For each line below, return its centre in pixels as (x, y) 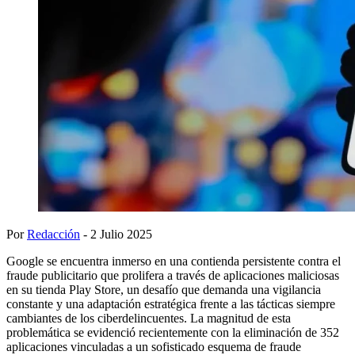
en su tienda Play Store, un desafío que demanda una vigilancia (164, 289)
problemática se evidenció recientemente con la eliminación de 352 (173, 332)
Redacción (53, 234)
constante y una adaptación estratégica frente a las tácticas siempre (171, 303)
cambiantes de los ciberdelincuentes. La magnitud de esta (149, 318)
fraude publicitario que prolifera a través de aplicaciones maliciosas (173, 275)
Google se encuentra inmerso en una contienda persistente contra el (174, 261)
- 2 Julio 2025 (116, 234)
